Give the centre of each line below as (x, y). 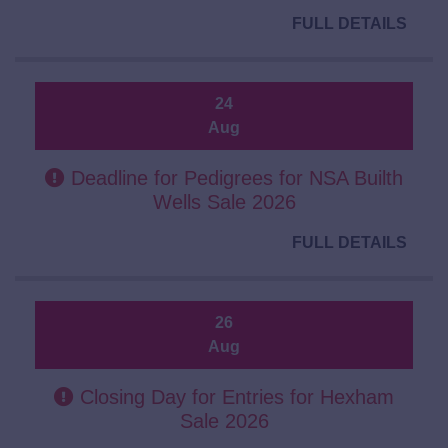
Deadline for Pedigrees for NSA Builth (234, 178)
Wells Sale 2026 (224, 202)
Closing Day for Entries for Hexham (234, 397)
